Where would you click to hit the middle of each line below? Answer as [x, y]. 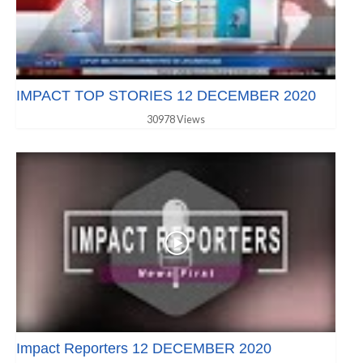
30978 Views [176, 119]
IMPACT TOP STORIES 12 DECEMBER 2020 [166, 95]
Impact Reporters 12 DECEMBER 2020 [144, 348]
